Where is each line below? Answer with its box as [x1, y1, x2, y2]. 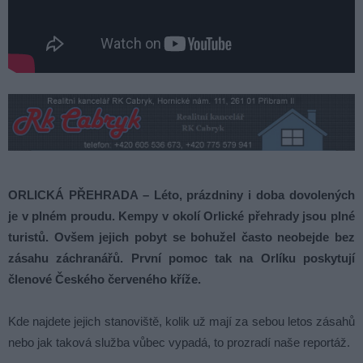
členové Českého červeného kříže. [8, 271, 201, 286]
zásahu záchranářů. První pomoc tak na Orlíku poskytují [8, 250, 355, 265]
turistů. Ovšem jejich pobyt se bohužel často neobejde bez [8, 229, 355, 244]
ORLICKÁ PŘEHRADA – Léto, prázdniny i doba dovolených [8, 187, 355, 202]
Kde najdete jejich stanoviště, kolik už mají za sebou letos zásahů [8, 314, 355, 328]
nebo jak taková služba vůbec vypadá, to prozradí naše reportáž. [8, 335, 350, 349]
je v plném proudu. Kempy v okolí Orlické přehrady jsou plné [8, 208, 355, 223]
